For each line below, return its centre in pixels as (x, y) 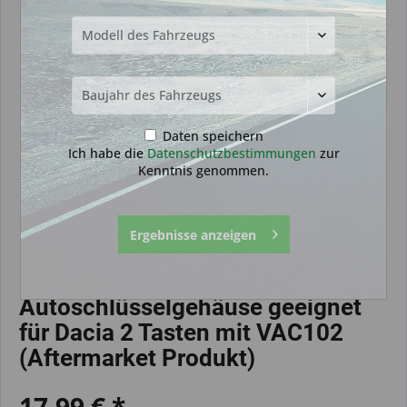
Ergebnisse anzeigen (193, 234)
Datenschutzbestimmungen (231, 153)
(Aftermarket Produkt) (137, 358)
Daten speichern (211, 135)
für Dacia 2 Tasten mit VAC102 (181, 333)
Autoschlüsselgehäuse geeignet (190, 307)
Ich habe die (107, 153)
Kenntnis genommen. (203, 170)
